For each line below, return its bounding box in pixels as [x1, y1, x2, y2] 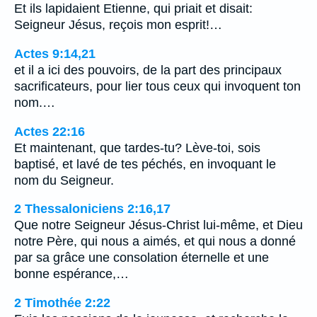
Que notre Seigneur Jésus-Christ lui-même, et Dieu [14, 218, 303, 233]
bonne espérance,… [14, 267, 129, 282]
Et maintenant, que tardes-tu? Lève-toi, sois [14, 140, 260, 155]
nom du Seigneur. [14, 173, 114, 188]
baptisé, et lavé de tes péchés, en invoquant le [14, 156, 276, 171]
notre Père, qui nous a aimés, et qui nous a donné [14, 234, 296, 249]
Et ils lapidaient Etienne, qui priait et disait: [14, 1, 253, 16]
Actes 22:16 [14, 124, 85, 139]
